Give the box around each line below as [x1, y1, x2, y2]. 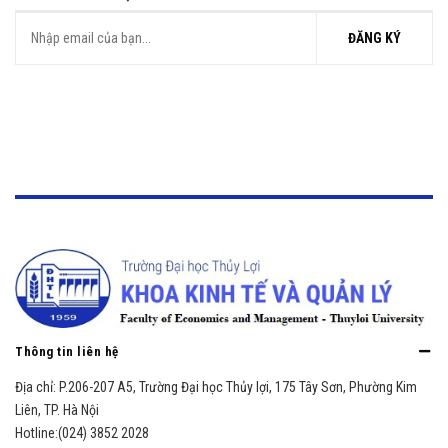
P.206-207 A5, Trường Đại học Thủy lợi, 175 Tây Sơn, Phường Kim [59, 379, 417, 396]
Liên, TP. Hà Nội [15, 402, 99, 419]
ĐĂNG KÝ [348, 30, 401, 46]
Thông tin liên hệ [15, 344, 119, 360]
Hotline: [15, 425, 58, 442]
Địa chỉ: [15, 379, 59, 396]
